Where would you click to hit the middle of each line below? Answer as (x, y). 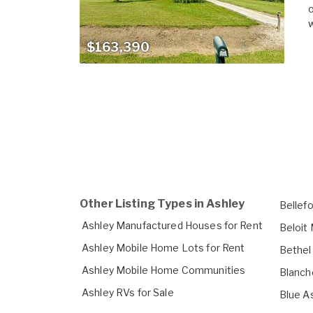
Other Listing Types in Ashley (162, 204)
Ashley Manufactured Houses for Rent (172, 226)
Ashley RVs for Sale (128, 293)
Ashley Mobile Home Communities (164, 270)
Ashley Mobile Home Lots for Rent (163, 248)
